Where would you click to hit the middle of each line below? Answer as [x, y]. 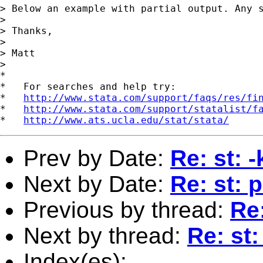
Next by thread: [105, 235]
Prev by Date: [97, 158]
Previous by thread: [127, 210]
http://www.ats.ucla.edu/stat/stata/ [126, 120]
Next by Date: [97, 184]
